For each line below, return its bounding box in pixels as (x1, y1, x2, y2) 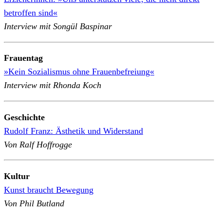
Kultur (4, 171, 30, 181)
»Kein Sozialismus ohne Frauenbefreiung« (4, 67, 154, 77)
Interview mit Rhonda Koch (4, 80, 101, 91)
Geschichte (4, 112, 45, 122)
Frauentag (4, 53, 43, 63)
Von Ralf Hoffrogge (4, 139, 72, 149)
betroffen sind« (4, 8, 57, 18)
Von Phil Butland (4, 198, 64, 208)
